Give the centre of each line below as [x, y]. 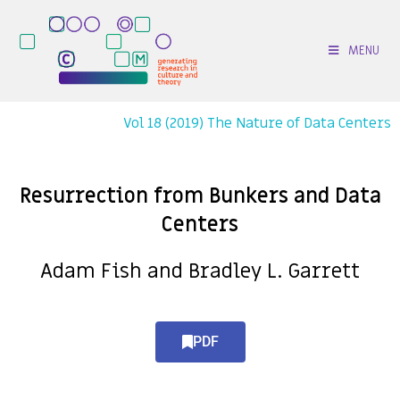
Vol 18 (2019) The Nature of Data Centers [257, 123]
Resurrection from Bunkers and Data [200, 196]
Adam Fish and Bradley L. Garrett [200, 271]
